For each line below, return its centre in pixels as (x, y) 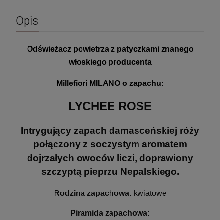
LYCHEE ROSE (110, 106)
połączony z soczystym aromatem (110, 144)
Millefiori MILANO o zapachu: (110, 83)
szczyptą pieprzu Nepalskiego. (110, 171)
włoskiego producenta (110, 62)
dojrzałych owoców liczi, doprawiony (110, 158)
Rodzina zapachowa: (94, 193)
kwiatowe (150, 193)
